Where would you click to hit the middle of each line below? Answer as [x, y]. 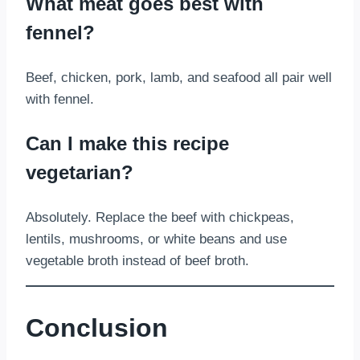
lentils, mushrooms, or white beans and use [156, 239]
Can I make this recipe [127, 144]
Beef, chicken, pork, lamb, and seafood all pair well [179, 78]
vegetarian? [80, 173]
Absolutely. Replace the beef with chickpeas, [160, 218]
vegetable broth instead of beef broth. [137, 261]
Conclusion [97, 327]
